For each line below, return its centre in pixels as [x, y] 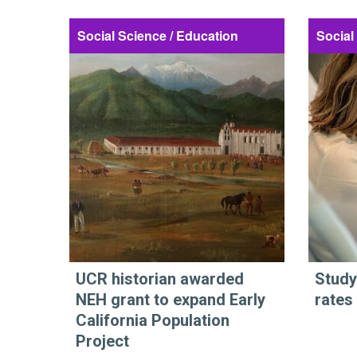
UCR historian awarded [160, 279]
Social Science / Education [158, 35]
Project [102, 341]
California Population [153, 321]
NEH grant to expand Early [171, 300]
